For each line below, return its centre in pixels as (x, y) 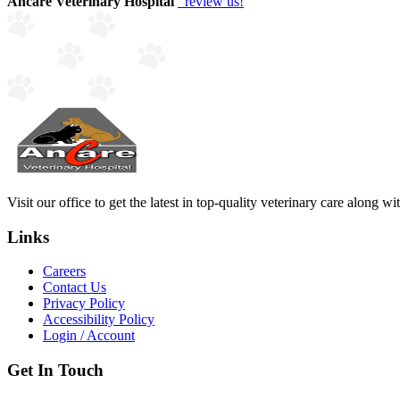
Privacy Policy (84, 304)
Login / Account (89, 336)
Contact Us (75, 287)
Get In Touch (55, 370)
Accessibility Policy (99, 320)
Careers (64, 271)
